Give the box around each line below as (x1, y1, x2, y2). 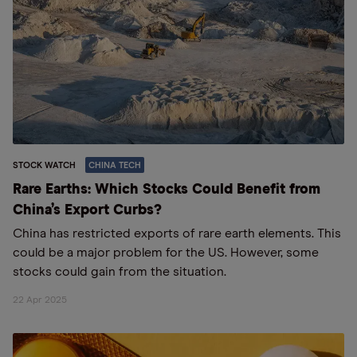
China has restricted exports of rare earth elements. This (13, 227, 341, 240)
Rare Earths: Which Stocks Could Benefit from (13, 182, 320, 197)
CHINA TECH (88, 161, 141, 170)
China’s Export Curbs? (13, 203, 162, 218)
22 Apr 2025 (13, 296, 67, 305)
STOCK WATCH (13, 161, 76, 170)
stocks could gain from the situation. (13, 265, 226, 278)
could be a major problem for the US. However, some (13, 246, 319, 259)
